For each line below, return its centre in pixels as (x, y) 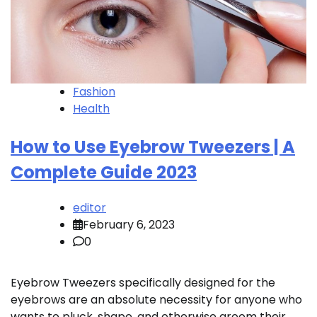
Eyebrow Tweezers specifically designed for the (143, 282)
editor (90, 207)
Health (91, 108)
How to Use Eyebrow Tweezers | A (153, 146)
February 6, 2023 (129, 224)
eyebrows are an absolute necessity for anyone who (156, 299)
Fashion (94, 91)
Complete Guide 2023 (104, 172)
